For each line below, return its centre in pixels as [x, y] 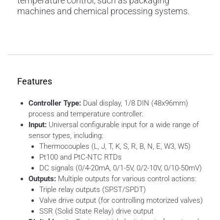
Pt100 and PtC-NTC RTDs [81, 157]
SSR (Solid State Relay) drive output [96, 211]
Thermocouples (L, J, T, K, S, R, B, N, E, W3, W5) [115, 146]
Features [35, 81]
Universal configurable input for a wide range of [123, 124]
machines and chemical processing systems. [103, 11]
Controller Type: [55, 103]
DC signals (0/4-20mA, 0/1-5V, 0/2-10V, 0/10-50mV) [121, 168]
